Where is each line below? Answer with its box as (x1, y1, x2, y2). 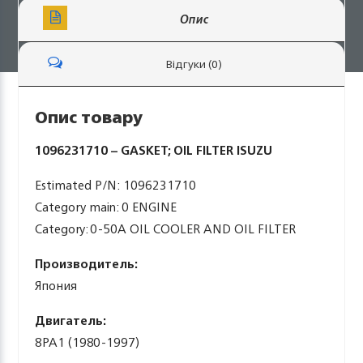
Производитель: (35, 253, 139, 275)
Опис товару (35, 103, 143, 131)
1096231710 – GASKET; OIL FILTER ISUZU (35, 139, 273, 161)
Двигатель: (35, 310, 107, 331)
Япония (35, 275, 78, 297)
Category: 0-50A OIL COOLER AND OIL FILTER (35, 218, 297, 240)
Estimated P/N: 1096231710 (35, 174, 197, 196)
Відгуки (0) (165, 53, 222, 74)
